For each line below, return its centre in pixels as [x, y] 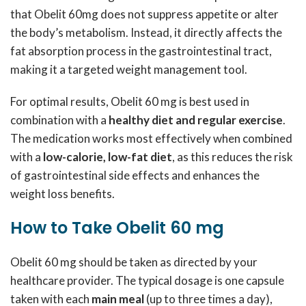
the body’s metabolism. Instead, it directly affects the [146, 32]
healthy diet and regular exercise [196, 120]
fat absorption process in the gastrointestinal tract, [141, 51]
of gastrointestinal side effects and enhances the [135, 175]
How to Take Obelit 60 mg [119, 228]
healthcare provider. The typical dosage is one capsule [147, 280]
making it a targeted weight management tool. [129, 69]
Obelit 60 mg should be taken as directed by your [134, 262]
